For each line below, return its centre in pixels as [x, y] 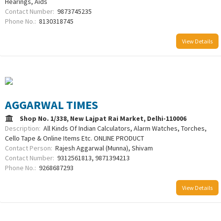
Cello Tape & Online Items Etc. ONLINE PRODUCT [74, 138]
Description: [24, 129]
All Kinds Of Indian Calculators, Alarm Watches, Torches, [125, 129]
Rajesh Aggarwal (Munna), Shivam [104, 148]
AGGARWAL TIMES [52, 105]
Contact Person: [30, 148]
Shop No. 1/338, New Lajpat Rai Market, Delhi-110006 [105, 119]
